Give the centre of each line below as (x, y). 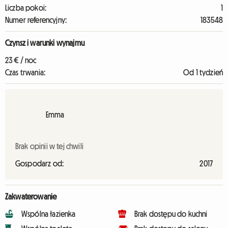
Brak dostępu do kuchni (171, 214)
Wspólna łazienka (49, 214)
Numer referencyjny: (36, 20)
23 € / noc (21, 60)
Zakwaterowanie (31, 196)
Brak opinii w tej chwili (49, 146)
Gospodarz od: (40, 163)
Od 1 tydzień (203, 72)
